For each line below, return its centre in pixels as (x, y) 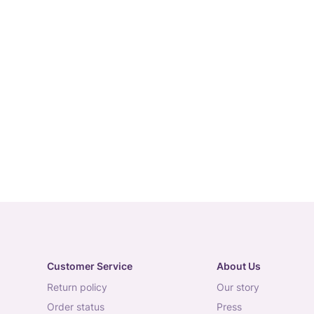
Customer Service (90, 266)
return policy (80, 287)
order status (80, 307)
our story (241, 287)
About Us (238, 266)
